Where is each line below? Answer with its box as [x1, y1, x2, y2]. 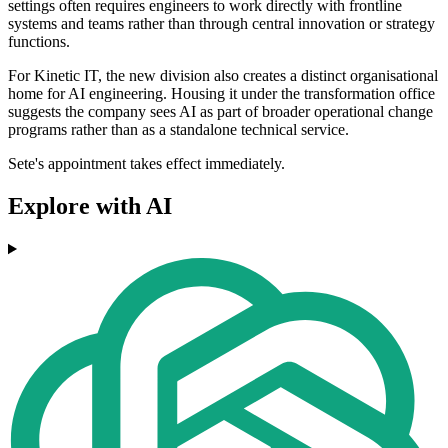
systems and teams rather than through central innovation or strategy [8, 15, 435, 33]
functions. [8, 33, 70, 51]
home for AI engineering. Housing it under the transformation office [8, 85, 435, 103]
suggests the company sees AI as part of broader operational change [8, 103, 433, 121]
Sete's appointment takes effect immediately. [8, 155, 285, 173]
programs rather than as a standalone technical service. [8, 121, 349, 139]
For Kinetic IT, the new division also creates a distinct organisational [8, 67, 438, 85]
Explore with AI [8, 193, 172, 220]
